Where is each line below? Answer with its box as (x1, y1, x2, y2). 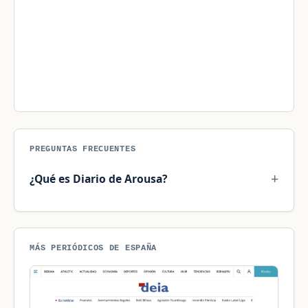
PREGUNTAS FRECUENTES (30, 144, 136, 154)
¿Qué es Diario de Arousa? (30, 170, 168, 186)
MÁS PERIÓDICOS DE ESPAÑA (30, 243, 157, 252)
